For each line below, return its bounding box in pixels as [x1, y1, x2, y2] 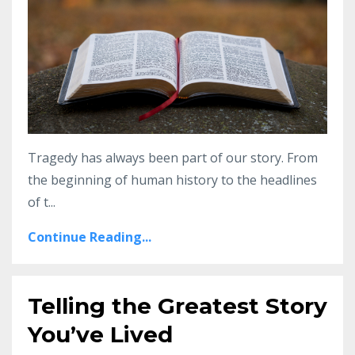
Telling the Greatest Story [28, 292, 327, 319]
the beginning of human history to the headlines [28, 170, 317, 189]
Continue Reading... [28, 227, 151, 246]
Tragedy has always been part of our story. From [28, 148, 318, 166]
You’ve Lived [28, 320, 173, 348]
